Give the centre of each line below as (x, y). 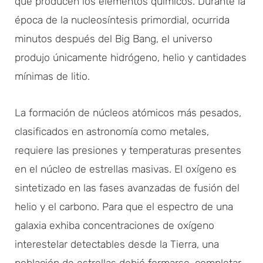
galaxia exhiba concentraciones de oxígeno (114, 225)
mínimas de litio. (52, 76)
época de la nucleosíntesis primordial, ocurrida (122, 20)
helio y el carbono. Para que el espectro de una (124, 206)
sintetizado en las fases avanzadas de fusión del (127, 188)
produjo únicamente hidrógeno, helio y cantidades (131, 57)
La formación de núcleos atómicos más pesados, (128, 112)
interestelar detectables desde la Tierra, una (117, 244)
